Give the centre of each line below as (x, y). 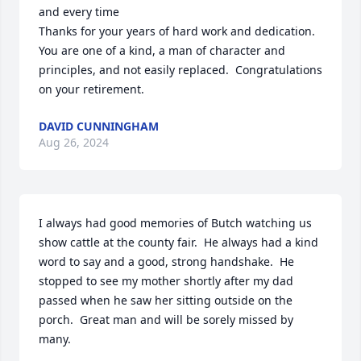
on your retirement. (91, 89)
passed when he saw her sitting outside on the (166, 300)
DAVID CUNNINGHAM (99, 126)
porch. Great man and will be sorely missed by (166, 320)
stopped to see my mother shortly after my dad (166, 281)
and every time (79, 12)
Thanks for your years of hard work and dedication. (177, 31)
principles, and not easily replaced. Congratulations (180, 70)
